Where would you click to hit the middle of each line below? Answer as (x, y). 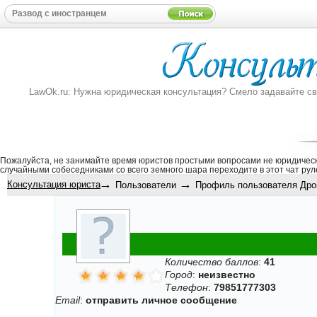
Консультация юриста (54, 184)
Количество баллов (212, 262)
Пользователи (146, 185)
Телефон (187, 287)
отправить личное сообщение (162, 300)
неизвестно (227, 275)
